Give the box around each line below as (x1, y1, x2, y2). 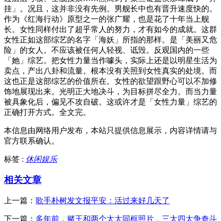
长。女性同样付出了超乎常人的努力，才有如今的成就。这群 (4, 25, 217, 34)
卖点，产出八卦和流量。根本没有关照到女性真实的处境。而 (4, 66, 217, 75)
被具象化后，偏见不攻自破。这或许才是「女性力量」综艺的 (4, 97, 217, 106)
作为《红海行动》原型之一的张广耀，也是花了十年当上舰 (4, 14, 209, 23)
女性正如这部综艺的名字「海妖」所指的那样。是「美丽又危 (4, 35, 217, 44)
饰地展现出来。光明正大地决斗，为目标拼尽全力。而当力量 (4, 87, 217, 96)
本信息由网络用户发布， (4, 126, 91, 135)
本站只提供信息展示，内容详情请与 (91, 126, 217, 135)
